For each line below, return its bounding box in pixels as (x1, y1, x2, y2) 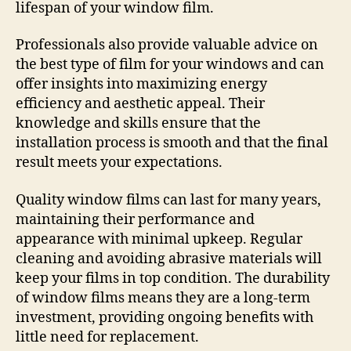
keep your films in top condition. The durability (16, 269, 330, 288)
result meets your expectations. (16, 154, 223, 172)
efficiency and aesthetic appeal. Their (16, 95, 265, 114)
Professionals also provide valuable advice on (16, 36, 318, 55)
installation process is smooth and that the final (16, 134, 328, 153)
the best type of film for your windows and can (16, 56, 324, 74)
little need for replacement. (16, 327, 199, 346)
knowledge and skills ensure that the (16, 114, 261, 133)
